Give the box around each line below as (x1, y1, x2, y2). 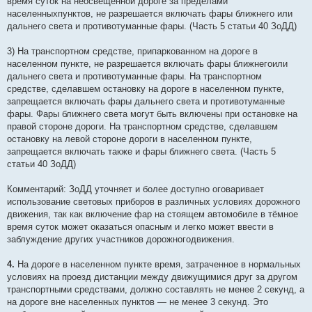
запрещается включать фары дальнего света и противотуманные (7, 96, 285, 107)
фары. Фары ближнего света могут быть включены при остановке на (7, 109, 297, 120)
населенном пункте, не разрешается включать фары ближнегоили (7, 58, 288, 70)
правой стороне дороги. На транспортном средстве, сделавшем (7, 121, 278, 132)
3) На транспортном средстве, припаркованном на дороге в (7, 46, 258, 57)
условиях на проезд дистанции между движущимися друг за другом (7, 272, 297, 283)
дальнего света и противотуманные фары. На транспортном (7, 71, 262, 82)
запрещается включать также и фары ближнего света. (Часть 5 (7, 146, 276, 157)
